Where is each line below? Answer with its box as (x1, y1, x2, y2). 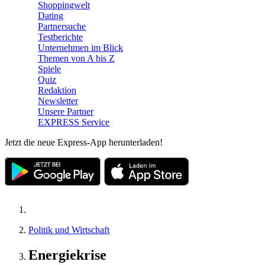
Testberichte (38, 32, 83, 42)
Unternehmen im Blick (38, 43, 123, 53)
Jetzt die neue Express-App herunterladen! (5, 137, 163, 147)
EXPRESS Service (38, 117, 109, 127)
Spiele (38, 64, 61, 74)
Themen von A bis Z (38, 53, 115, 63)
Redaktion (38, 85, 76, 95)
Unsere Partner (38, 106, 93, 117)
